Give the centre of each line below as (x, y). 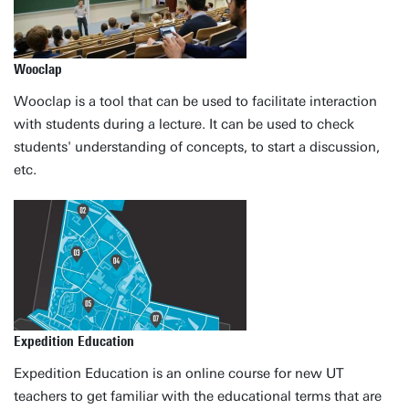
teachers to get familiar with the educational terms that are (198, 396)
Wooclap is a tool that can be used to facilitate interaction (195, 101)
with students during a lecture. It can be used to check (184, 124)
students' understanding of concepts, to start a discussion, (197, 147)
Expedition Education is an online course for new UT (179, 373)
